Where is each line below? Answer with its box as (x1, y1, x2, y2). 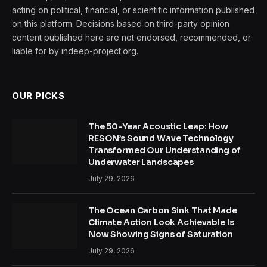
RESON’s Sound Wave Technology (88, 132, 234, 144)
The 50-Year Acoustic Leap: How (88, 120, 228, 132)
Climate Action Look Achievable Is (88, 216, 234, 228)
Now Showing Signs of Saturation (88, 228, 233, 240)
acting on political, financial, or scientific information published (12, 4, 254, 15)
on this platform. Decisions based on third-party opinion (12, 18, 229, 29)
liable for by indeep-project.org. (12, 45, 138, 56)
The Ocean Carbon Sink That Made (88, 204, 237, 216)
